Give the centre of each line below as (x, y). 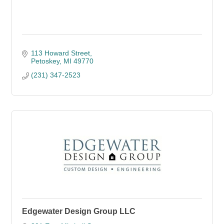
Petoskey (45, 61)
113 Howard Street (60, 53)
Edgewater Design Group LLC (79, 211)
